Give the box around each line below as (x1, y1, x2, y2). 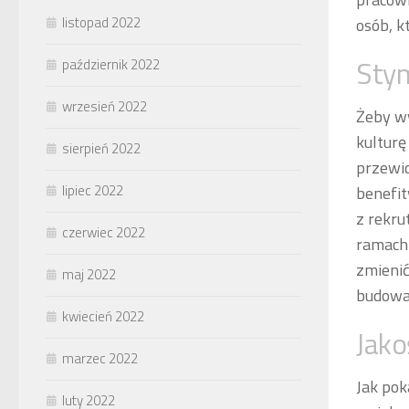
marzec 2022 (62, 347, 138, 369)
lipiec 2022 (62, 179, 123, 201)
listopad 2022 (62, 11, 141, 33)
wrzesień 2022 (62, 95, 147, 117)
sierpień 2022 (62, 137, 141, 159)
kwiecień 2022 (62, 305, 144, 327)
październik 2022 (62, 53, 160, 75)
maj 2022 (62, 263, 116, 285)
